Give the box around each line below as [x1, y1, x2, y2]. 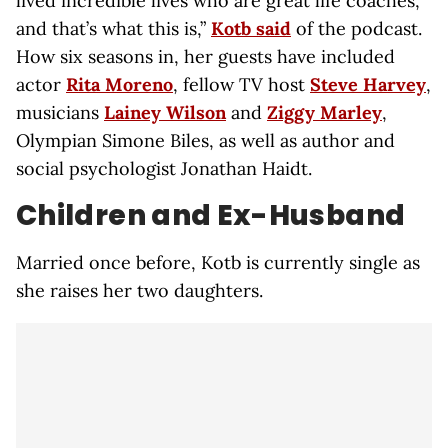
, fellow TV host [173, 73, 310, 96]
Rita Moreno [66, 73, 173, 96]
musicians [16, 101, 104, 124]
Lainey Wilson [104, 101, 226, 124]
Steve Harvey [310, 73, 426, 96]
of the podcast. [291, 17, 422, 40]
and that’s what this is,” [16, 17, 211, 40]
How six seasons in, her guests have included [16, 45, 395, 68]
